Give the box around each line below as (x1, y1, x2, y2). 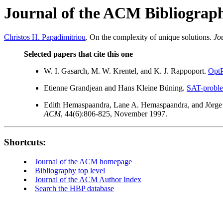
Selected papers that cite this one (24, 50, 133, 59)
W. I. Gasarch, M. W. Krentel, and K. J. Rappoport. (44, 67, 208, 76)
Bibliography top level (35, 166, 105, 175)
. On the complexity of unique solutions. (86, 33, 214, 42)
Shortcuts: (4, 137, 46, 148)
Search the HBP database (35, 184, 114, 193)
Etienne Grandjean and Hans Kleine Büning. (44, 84, 187, 93)
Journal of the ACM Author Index (35, 175, 141, 184)
